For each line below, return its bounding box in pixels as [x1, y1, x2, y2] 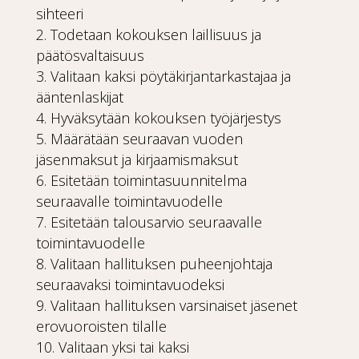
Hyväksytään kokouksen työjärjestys [50, 108, 281, 127]
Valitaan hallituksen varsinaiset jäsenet [50, 296, 297, 315]
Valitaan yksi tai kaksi [58, 337, 189, 357]
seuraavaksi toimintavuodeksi [35, 275, 224, 294]
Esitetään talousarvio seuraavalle [50, 212, 262, 232]
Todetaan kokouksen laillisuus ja [50, 25, 261, 44]
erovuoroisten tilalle [35, 317, 167, 336]
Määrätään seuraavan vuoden [50, 129, 243, 148]
